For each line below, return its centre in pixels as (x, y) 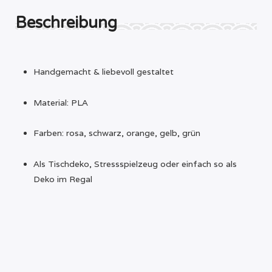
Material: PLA (61, 102)
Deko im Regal (63, 179)
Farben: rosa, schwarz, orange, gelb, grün (117, 133)
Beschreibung (66, 23)
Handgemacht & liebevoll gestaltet (104, 72)
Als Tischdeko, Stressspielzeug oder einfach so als (135, 164)
